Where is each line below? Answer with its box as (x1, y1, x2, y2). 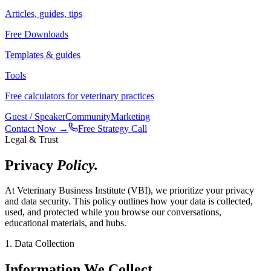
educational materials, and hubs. (5, 218, 126, 229)
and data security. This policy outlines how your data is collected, (5, 196, 253, 207)
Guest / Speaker (5, 111, 65, 122)
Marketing (111, 111, 150, 122)
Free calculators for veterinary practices (5, 90, 154, 101)
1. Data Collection (5, 238, 74, 249)
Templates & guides (5, 49, 80, 60)
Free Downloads (5, 28, 68, 39)
